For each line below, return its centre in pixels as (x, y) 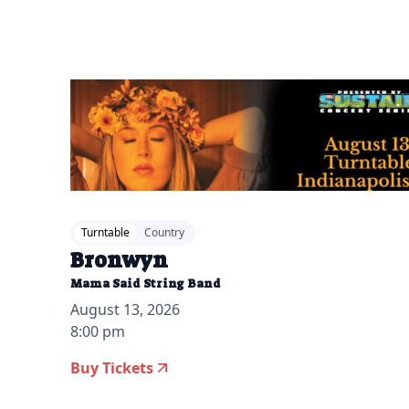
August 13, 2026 (126, 310)
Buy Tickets (112, 368)
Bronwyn (120, 261)
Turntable (106, 233)
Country (165, 233)
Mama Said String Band (146, 284)
